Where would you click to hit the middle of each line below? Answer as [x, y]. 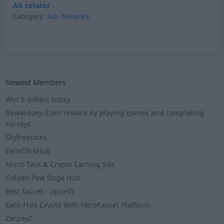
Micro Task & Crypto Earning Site [60, 164]
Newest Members [36, 82]
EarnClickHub [28, 151]
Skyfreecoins [27, 137]
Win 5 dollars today [38, 99]
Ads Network [68, 16]
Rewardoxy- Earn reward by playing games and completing [105, 113]
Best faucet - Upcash [40, 191]
